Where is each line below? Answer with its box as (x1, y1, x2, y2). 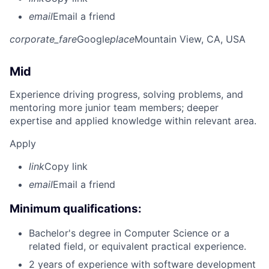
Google (77, 32, 110, 45)
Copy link (44, 160, 88, 172)
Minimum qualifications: (10, 201, 142, 216)
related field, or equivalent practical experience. (29, 240, 246, 253)
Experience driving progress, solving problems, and (10, 88, 243, 100)
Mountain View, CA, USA (134, 32, 246, 45)
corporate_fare (10, 32, 77, 45)
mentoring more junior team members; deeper (10, 101, 219, 113)
